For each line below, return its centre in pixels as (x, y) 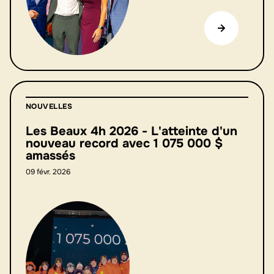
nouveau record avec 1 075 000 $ (124, 143)
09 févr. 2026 (48, 172)
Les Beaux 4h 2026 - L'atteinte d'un (131, 131)
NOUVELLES (49, 106)
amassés (50, 156)
